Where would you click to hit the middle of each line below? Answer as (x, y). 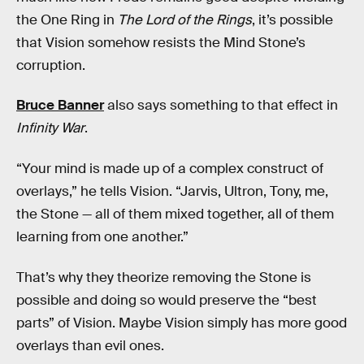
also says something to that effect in (221, 106)
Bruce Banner (60, 106)
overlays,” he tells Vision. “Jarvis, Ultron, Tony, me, (172, 192)
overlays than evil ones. (90, 345)
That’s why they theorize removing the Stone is (164, 277)
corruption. (51, 65)
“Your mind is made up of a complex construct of (170, 169)
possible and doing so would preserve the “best (167, 300)
